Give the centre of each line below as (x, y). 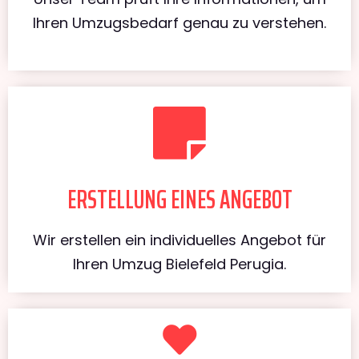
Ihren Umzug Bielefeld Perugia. (179, 264)
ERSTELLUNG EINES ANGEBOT (179, 199)
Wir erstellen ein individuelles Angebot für (179, 240)
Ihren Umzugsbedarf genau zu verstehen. (179, 22)
